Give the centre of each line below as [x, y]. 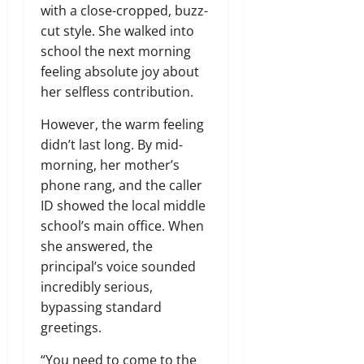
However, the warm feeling [122, 124]
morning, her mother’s [110, 165]
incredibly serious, [97, 286]
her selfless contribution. [117, 91]
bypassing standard [101, 307]
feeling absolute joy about [120, 71]
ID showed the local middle [123, 205]
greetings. [71, 327]
